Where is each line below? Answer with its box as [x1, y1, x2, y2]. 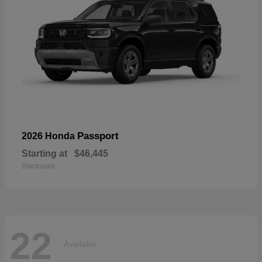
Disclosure [22, 161, 56, 170]
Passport [77, 130, 119, 142]
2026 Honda [22, 130, 77, 141]
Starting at [22, 148, 67, 158]
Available [64, 239, 97, 249]
